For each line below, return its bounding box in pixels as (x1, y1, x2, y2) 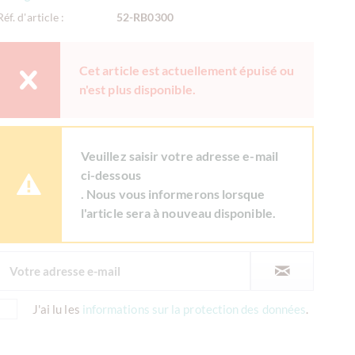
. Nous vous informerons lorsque (81, 185, 265, 201)
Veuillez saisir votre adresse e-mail (81, 147, 278, 163)
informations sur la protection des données (82, 301, 307, 316)
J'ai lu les (32, 301, 82, 316)
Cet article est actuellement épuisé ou (79, 62, 295, 78)
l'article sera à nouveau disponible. (81, 204, 276, 220)
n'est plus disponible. (79, 81, 196, 97)
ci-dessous (81, 166, 141, 182)
